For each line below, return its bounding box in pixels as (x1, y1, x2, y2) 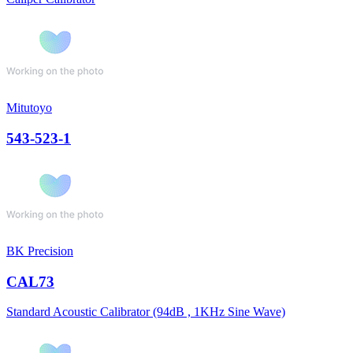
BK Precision (6, 243, 73, 258)
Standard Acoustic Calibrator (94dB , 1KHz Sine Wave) (6, 305, 285, 319)
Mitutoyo (6, 101, 52, 115)
